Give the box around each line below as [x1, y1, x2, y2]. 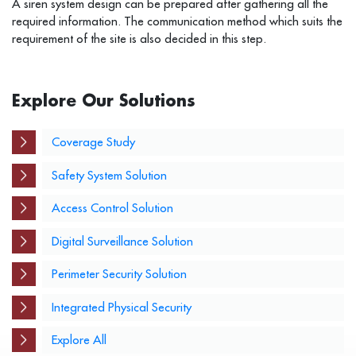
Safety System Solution [51, 167, 167, 183]
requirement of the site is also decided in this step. [12, 31, 266, 47]
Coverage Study [51, 134, 135, 150]
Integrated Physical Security [51, 299, 192, 315]
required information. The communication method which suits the [12, 14, 342, 29]
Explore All [51, 332, 106, 348]
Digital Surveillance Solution [51, 233, 193, 249]
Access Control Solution [51, 200, 173, 216]
